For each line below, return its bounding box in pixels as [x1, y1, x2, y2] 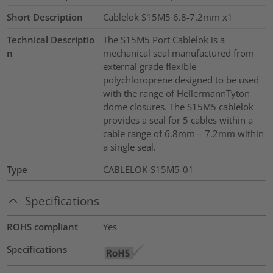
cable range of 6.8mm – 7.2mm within [102, 127, 264, 140]
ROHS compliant [7, 220, 79, 233]
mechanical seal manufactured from [102, 47, 254, 60]
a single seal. [102, 141, 156, 154]
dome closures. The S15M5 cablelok [102, 101, 253, 113]
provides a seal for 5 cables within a [102, 114, 253, 127]
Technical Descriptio [7, 34, 95, 46]
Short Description [7, 11, 83, 24]
